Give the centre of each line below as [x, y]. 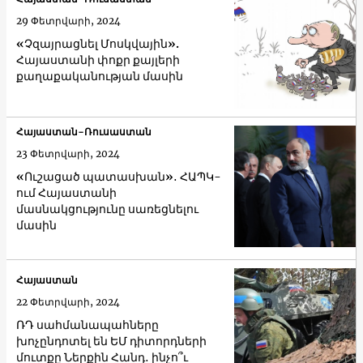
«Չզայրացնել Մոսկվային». [98, 44]
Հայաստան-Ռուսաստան [84, 131]
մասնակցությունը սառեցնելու [107, 209]
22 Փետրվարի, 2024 [68, 302]
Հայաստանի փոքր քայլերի [98, 60]
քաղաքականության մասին [100, 77]
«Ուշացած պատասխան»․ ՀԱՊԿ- [119, 176]
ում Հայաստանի [66, 192]
